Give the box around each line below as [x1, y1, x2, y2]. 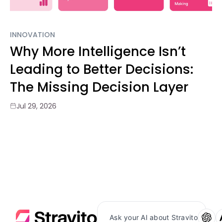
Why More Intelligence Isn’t [10, 42, 186, 60]
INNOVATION [10, 29, 55, 40]
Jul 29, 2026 [16, 101, 56, 111]
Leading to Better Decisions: [10, 59, 193, 78]
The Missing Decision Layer [10, 77, 188, 96]
